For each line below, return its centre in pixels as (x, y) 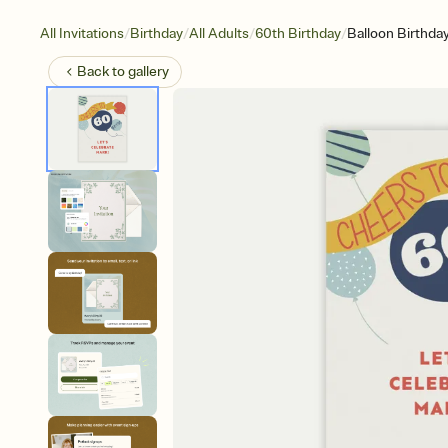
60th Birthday (298, 33)
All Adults (219, 33)
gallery (148, 71)
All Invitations (82, 33)
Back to (102, 71)
